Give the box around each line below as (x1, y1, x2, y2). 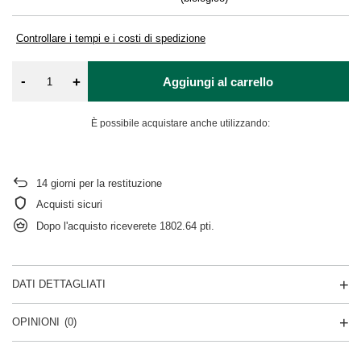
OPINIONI (12, 316, 60, 328)
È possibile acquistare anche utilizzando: (91, 118, 270, 129)
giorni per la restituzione (48, 177, 162, 189)
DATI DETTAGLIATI (12, 278, 106, 290)
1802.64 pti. (160, 219, 214, 232)
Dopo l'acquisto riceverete (36, 219, 160, 232)
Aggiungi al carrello (163, 74, 274, 89)
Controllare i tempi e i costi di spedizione (16, 32, 205, 44)
